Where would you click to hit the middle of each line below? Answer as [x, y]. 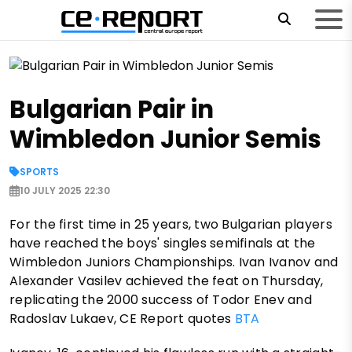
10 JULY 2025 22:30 [65, 191]
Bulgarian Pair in [112, 110]
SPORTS [39, 172]
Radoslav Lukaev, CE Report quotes [122, 319]
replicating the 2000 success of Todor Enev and [161, 300]
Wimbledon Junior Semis [165, 139]
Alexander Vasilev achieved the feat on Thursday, [167, 281]
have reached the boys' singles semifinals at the [163, 244]
